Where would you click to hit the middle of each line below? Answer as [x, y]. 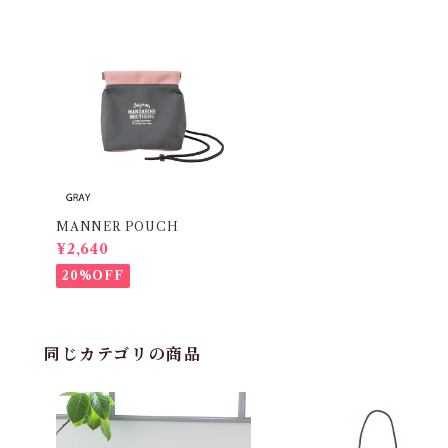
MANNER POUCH [117, 227]
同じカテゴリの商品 [123, 354]
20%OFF [93, 276]
